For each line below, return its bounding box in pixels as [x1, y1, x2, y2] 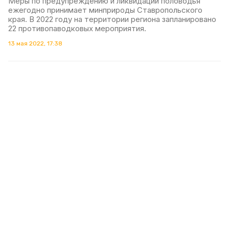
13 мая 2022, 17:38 [8, 39, 62, 47]
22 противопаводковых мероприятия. [8, 23, 146, 33]
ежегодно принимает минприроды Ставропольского [8, 5, 202, 15]
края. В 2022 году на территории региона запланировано [8, 14, 216, 24]
